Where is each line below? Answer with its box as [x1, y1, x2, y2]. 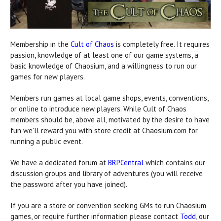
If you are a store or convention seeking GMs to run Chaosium [10, 200, 206, 210]
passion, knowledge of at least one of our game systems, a [10, 50, 198, 60]
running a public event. [10, 136, 84, 146]
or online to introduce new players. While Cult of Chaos [10, 104, 186, 113]
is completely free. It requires [114, 39, 210, 49]
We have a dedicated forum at [10, 157, 108, 167]
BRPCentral [108, 157, 144, 167]
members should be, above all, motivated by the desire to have [10, 114, 210, 124]
